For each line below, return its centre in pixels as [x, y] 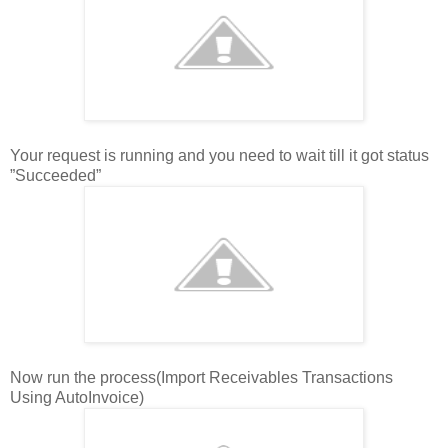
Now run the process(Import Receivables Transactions [201, 378]
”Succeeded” [55, 176]
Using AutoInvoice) [77, 398]
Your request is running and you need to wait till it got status [219, 156]
